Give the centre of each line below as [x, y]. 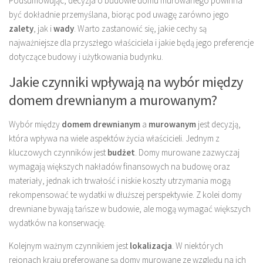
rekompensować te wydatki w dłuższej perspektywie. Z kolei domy [125, 194]
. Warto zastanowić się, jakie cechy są [140, 28]
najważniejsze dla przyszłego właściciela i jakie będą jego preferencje [131, 42]
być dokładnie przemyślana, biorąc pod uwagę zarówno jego [119, 14]
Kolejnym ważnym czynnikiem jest [69, 245]
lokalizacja [151, 245]
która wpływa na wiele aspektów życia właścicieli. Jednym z [114, 138]
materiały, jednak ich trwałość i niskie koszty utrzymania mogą [120, 180]
